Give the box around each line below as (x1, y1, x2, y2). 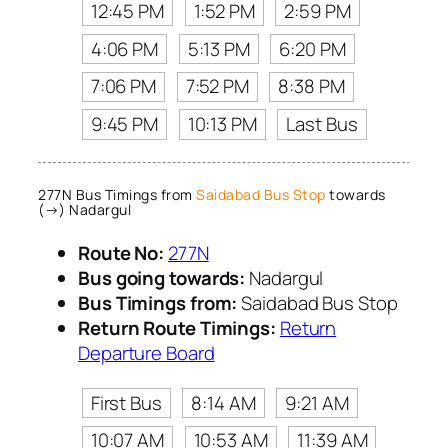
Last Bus (286, 111, 358, 138)
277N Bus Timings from (38, 185, 196, 205)
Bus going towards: (78, 264, 246, 291)
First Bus (90, 389, 162, 416)
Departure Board (78, 339, 215, 366)
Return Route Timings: (78, 314, 276, 341)
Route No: (78, 239, 165, 266)
